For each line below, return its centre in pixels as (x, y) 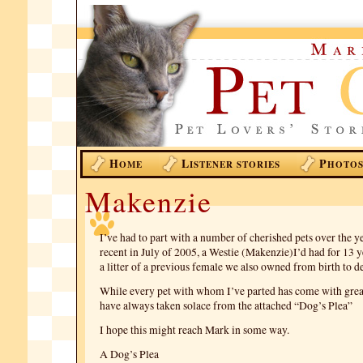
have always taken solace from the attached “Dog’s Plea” (226, 305)
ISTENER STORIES (235, 164)
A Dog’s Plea (129, 354)
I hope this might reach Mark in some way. (194, 330)
